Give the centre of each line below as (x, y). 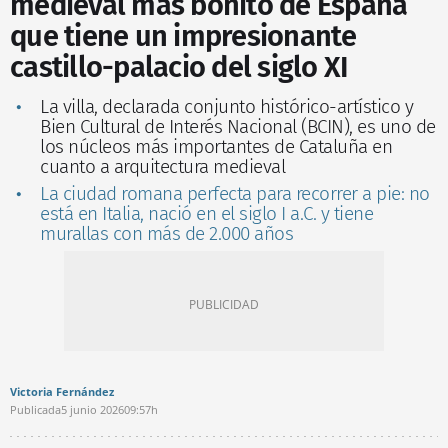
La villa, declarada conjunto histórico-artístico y (226, 106)
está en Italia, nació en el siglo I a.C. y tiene (206, 213)
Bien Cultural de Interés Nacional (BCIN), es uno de (238, 126)
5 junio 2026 (92, 409)
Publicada (35, 409)
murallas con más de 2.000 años (166, 233)
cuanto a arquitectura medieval (162, 166)
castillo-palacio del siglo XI (179, 67)
